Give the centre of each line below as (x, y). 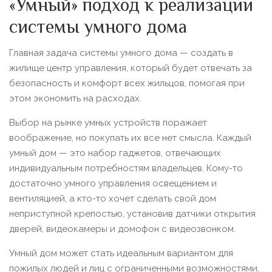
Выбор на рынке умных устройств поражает (108, 123)
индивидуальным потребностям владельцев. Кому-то (126, 168)
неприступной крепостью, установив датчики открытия (132, 214)
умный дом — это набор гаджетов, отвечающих (115, 153)
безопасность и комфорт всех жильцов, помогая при (127, 83)
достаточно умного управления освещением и (113, 183)
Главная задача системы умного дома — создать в (121, 53)
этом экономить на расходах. (75, 98)
